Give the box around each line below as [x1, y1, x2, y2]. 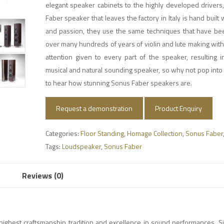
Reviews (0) [22, 169, 64, 181]
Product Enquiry [154, 103, 202, 113]
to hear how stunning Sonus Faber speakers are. [45, 77, 192, 88]
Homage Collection [126, 128, 182, 138]
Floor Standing [80, 128, 124, 138]
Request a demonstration [55, 103, 132, 113]
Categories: [45, 128, 80, 138]
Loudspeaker [61, 141, 101, 151]
